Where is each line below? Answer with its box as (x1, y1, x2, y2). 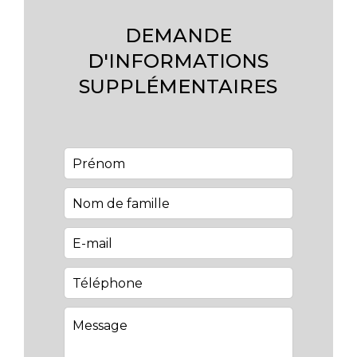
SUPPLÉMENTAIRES (79, 75, 278, 98)
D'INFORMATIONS (88, 49, 269, 73)
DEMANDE (125, 24, 232, 47)
